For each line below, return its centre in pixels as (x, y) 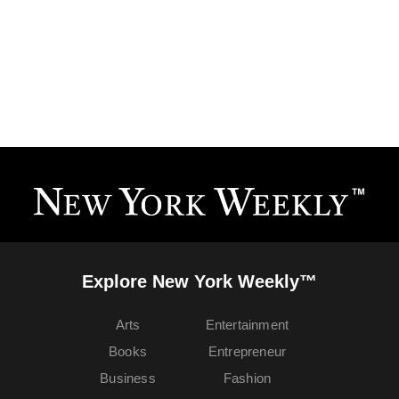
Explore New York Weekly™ (199, 281)
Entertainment (247, 324)
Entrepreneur (247, 351)
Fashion (247, 378)
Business (128, 378)
